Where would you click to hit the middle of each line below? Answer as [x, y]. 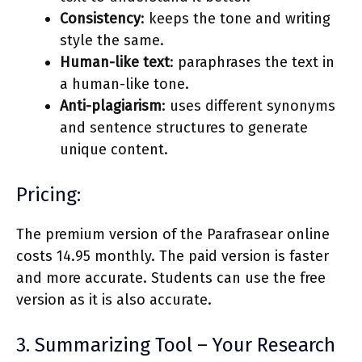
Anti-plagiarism [111, 105]
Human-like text [115, 62]
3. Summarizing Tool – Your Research [176, 345]
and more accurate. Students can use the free [171, 278]
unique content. [114, 149]
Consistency [100, 18]
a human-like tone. [124, 84]
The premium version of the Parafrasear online [173, 234]
